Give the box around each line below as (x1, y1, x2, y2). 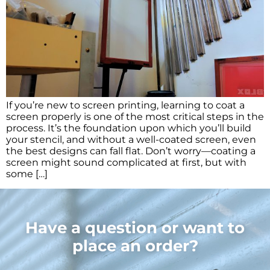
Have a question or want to (25, 218, 245, 237)
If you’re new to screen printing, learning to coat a (6, 99, 245, 111)
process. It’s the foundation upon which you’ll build (6, 122, 251, 134)
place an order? (72, 236, 198, 256)
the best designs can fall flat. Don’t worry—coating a (6, 145, 256, 157)
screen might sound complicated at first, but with (6, 156, 246, 168)
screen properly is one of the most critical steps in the (6, 110, 264, 122)
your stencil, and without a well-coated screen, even (6, 133, 256, 145)
